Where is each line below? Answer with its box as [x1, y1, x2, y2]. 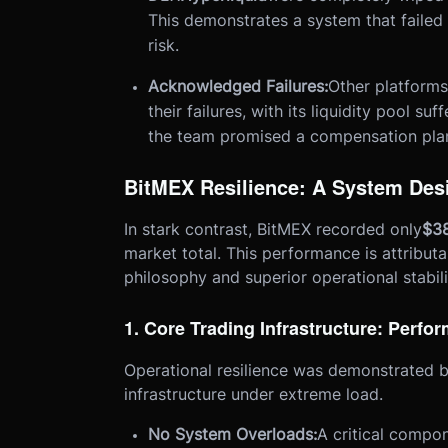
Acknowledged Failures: [147, 76, 328, 97]
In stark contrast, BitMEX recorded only [123, 219, 422, 240]
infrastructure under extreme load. [123, 384, 383, 405]
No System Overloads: [147, 424, 317, 445]
